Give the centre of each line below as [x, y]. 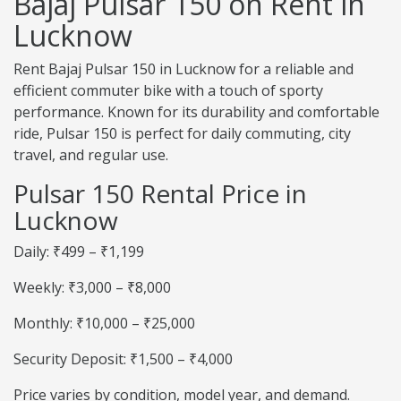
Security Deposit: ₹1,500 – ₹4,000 [123, 359]
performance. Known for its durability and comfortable [196, 112]
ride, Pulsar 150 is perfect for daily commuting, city [182, 134]
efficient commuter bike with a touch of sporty [168, 91]
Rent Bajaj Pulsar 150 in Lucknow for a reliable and [183, 69]
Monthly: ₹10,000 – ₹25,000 [104, 324]
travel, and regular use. [91, 155]
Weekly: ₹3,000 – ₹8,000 [92, 288]
